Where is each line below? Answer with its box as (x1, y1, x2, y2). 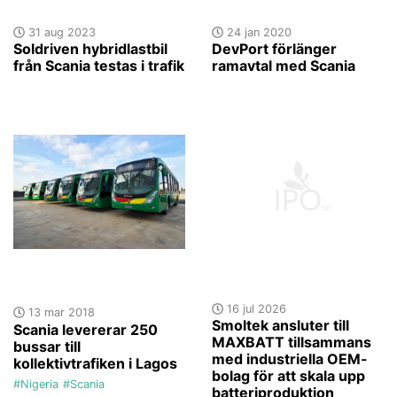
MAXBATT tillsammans (212, 332, 371, 351)
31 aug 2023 (24, 25, 96, 39)
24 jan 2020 (222, 25, 292, 39)
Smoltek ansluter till (212, 315, 349, 334)
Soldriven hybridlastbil (13, 39, 167, 58)
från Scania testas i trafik (13, 56, 184, 74)
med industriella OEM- (212, 349, 368, 368)
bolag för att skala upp (212, 366, 365, 385)
